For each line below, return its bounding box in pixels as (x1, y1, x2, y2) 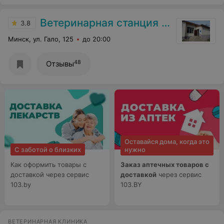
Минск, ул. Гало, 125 (8, 35, 73, 43)
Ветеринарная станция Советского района (40, 16, 161, 29)
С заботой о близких (14, 145, 81, 153)
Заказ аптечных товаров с (120, 160, 209, 168)
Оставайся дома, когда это (124, 137, 209, 145)
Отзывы (46, 59, 74, 68)
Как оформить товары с (10, 160, 86, 168)
